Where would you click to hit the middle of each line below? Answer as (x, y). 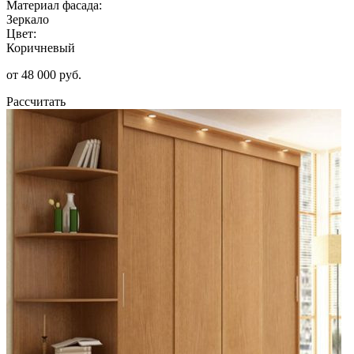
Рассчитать (36, 101)
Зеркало (28, 19)
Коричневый (41, 47)
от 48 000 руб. (44, 74)
